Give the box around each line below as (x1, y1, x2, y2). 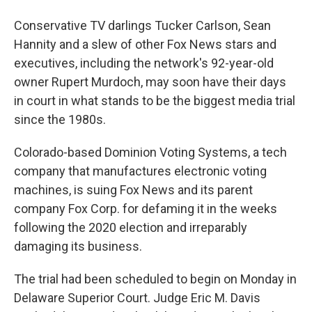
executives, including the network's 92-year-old (14, 56, 274, 70)
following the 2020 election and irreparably (14, 220, 247, 235)
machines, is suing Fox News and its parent (14, 182, 253, 197)
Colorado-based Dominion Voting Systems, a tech (14, 145, 287, 159)
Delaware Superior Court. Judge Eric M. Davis (14, 290, 260, 305)
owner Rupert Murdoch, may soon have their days (14, 75, 286, 89)
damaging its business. (14, 239, 142, 253)
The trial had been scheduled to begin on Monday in (14, 272, 297, 286)
